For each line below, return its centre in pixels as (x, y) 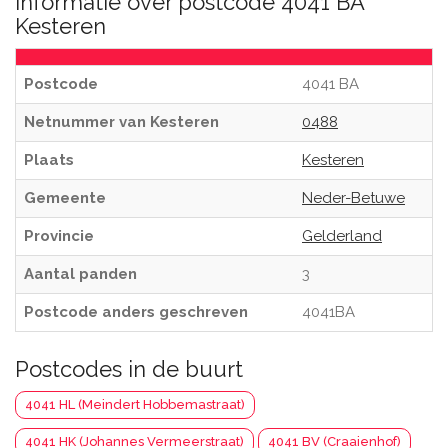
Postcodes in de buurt (129, 369)
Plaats (49, 160)
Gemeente (65, 198)
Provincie (59, 236)
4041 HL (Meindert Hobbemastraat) (135, 404)
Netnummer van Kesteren (121, 122)
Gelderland (342, 236)
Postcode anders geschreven (136, 312)
